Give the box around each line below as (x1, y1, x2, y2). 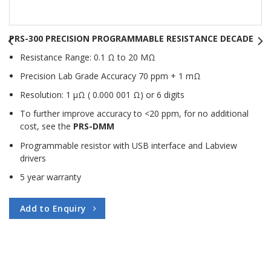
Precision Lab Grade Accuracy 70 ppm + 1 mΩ (20, 70, 201, 82)
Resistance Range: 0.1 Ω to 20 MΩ (20, 51, 156, 64)
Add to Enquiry (19, 203, 87, 215)
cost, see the (20, 120, 74, 132)
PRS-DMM (73, 120, 115, 132)
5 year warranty (20, 171, 82, 183)
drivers (20, 152, 47, 164)
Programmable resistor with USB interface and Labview (20, 139, 238, 151)
